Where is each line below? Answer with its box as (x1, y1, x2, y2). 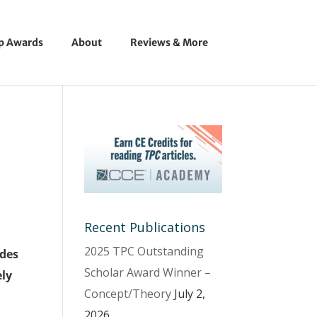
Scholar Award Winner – (84, 264, 212, 280)
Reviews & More (129, 36, 208, 49)
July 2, (174, 285, 206, 301)
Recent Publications (84, 218, 206, 236)
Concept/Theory (84, 285, 172, 301)
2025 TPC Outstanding (84, 243, 204, 259)
